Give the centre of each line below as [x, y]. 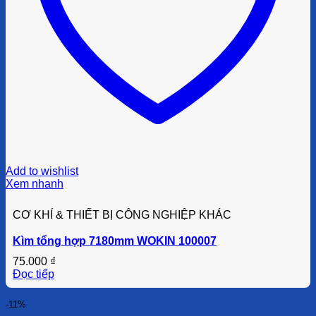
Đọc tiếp [34, 274]
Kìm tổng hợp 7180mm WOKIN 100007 [115, 241]
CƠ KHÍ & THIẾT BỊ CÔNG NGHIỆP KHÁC [122, 215]
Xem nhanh [35, 184]
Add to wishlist [42, 171]
